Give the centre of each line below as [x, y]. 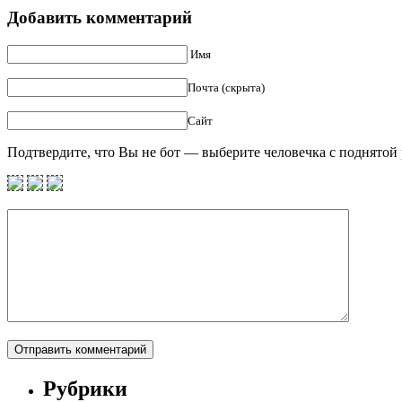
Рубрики [85, 388]
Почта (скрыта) [226, 87]
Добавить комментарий [100, 18]
